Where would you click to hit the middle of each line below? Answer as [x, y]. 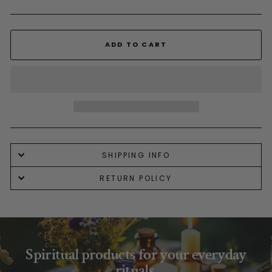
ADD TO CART [136, 45]
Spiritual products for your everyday [136, 254]
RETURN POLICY [136, 178]
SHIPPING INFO [136, 155]
